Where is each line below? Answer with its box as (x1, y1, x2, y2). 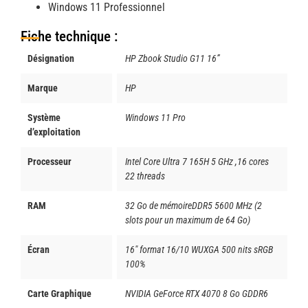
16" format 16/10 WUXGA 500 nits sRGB (124, 244, 273, 256)
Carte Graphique (27, 288, 91, 300)
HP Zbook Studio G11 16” (124, 53, 220, 65)
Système (27, 112, 60, 124)
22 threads (124, 170, 165, 183)
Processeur (27, 156, 71, 168)
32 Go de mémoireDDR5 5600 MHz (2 (124, 200, 262, 212)
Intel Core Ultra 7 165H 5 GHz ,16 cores (124, 156, 269, 168)
